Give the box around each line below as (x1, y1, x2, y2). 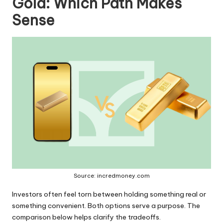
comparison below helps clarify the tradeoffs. (12, 213, 161, 222)
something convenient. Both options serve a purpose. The (12, 201, 200, 211)
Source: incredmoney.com (73, 172, 150, 180)
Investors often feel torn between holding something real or (12, 190, 206, 199)
